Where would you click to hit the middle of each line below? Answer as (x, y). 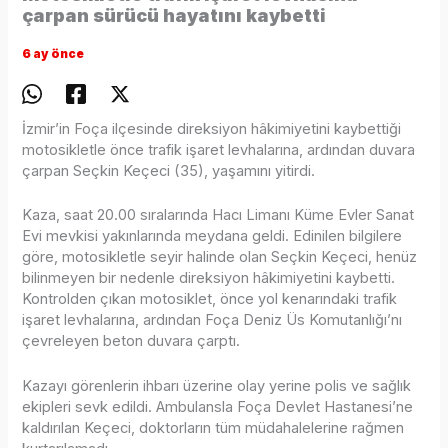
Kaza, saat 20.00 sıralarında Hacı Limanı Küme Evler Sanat (218, 215)
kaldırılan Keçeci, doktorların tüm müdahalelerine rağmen (213, 427)
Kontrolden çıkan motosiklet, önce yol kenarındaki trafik (210, 299)
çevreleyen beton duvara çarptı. (131, 341)
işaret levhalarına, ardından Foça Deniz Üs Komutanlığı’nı (212, 320)
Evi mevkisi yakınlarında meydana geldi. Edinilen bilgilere (212, 236)
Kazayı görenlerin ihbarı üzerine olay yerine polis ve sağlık (217, 385)
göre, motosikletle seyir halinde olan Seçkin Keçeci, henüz (220, 257)
